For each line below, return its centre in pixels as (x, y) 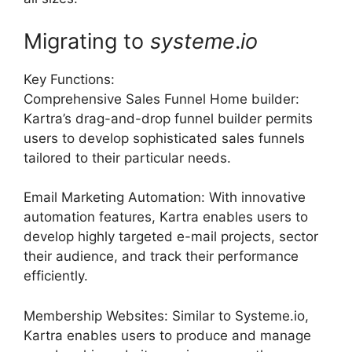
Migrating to (87, 41)
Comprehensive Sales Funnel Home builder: (161, 99)
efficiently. (56, 276)
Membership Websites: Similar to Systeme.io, (166, 315)
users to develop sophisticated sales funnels (164, 138)
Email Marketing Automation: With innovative (165, 197)
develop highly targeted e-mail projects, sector (171, 236)
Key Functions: (69, 79)
